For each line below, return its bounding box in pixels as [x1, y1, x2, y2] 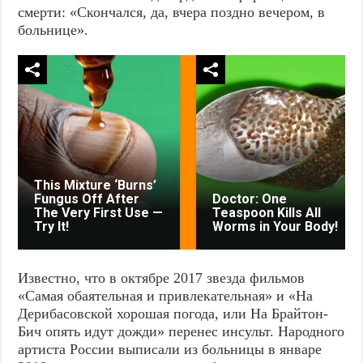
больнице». [18, 21, 89, 38]
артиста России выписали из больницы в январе [18, 340, 322, 357]
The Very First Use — [34, 204, 164, 220]
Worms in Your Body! [212, 218, 339, 234]
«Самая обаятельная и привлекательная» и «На [18, 287, 314, 304]
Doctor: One [212, 190, 288, 207]
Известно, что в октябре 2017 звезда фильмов [18, 269, 305, 286]
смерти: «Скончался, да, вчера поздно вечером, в [18, 3, 326, 20]
